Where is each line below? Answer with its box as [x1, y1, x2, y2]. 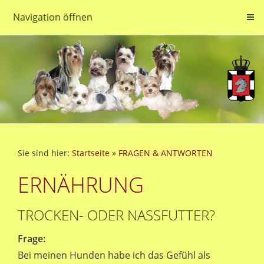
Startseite [72, 147, 110, 159]
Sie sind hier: [18, 147, 72, 159]
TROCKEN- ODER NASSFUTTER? [18, 205, 215, 225]
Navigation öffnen [13, 11, 93, 24]
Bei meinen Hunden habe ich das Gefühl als [18, 249, 210, 262]
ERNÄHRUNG [18, 170, 144, 199]
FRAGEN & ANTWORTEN [118, 147, 213, 159]
